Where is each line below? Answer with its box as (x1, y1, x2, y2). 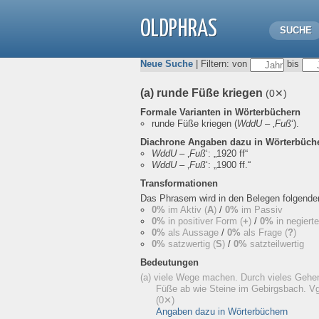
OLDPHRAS (140, 18, 217, 41)
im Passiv (239, 204, 283, 215)
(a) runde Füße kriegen (140, 87, 266, 99)
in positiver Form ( (165, 216, 243, 226)
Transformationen (140, 178, 218, 189)
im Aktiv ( (165, 204, 207, 215)
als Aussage (165, 227, 221, 238)
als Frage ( (241, 227, 288, 238)
